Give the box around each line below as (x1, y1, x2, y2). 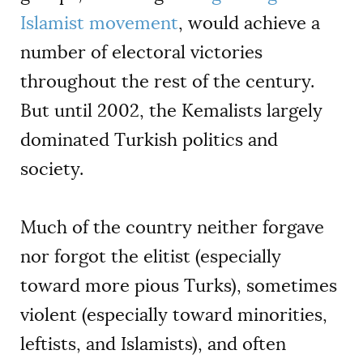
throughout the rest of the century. (20, 69, 314, 93)
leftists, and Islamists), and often (20, 331, 286, 356)
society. (20, 156, 83, 181)
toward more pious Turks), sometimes (20, 273, 337, 297)
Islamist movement (20, 11, 178, 35)
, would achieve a (178, 11, 320, 35)
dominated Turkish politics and (20, 127, 278, 152)
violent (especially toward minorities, (20, 302, 327, 327)
